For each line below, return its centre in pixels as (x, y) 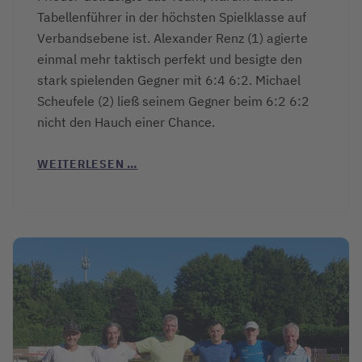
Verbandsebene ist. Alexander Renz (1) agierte (173, 38)
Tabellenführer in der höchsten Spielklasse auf (172, 17)
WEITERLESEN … (88, 164)
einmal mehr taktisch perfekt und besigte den (170, 59)
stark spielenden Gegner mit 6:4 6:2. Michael (169, 80)
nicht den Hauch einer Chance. (126, 122)
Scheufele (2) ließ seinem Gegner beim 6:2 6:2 (173, 101)
